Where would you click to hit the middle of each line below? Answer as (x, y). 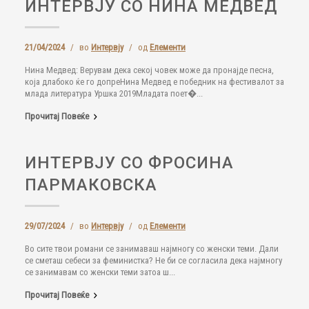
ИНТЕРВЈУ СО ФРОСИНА (129, 163)
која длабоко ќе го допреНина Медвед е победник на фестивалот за (154, 82)
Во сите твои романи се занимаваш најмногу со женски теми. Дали (152, 249)
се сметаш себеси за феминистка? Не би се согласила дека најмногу (153, 260)
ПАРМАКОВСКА (91, 185)
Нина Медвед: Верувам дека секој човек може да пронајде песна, (149, 70)
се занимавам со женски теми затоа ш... (100, 272)
